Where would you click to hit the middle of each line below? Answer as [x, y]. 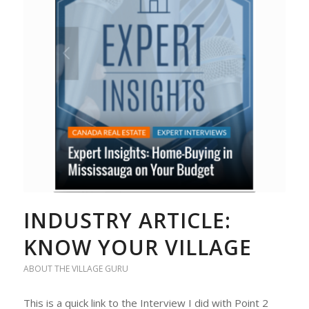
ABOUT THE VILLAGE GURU [76, 268]
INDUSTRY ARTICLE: [127, 220]
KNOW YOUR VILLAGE [137, 247]
